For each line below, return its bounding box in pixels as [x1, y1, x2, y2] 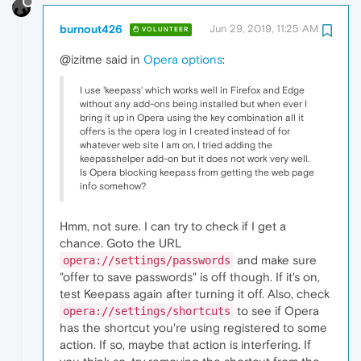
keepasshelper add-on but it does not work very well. [80, 152, 309, 164]
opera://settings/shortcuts [63, 304, 230, 317]
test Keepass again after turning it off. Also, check [60, 286, 330, 301]
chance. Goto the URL [60, 235, 182, 250]
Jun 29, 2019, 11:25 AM [210, 22, 318, 35]
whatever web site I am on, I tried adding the [80, 139, 272, 151]
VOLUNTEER [139, 26, 189, 34]
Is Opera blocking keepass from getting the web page [80, 166, 314, 178]
